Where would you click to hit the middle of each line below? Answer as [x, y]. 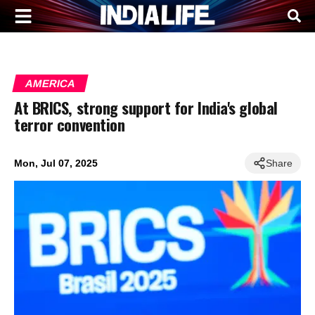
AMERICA [50, 83]
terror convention [70, 124]
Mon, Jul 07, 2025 [56, 163]
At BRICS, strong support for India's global [146, 107]
